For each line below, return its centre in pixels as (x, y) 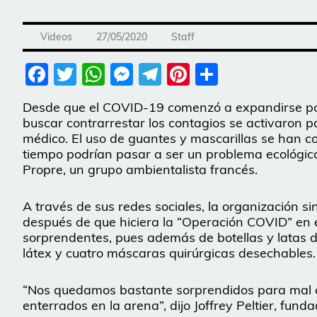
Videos (56, 37)
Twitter (115, 75)
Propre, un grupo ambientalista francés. (140, 170)
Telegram (212, 75)
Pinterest (238, 75)
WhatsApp (164, 75)
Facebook (100, 75)
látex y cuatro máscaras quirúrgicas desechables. (169, 253)
